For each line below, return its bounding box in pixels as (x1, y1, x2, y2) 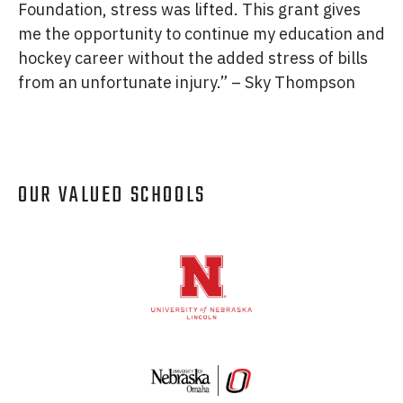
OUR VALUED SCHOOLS (18, 178, 206, 212)
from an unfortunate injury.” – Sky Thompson (18, 71, 355, 93)
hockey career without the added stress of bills (18, 47, 368, 68)
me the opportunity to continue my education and (18, 22, 385, 44)
